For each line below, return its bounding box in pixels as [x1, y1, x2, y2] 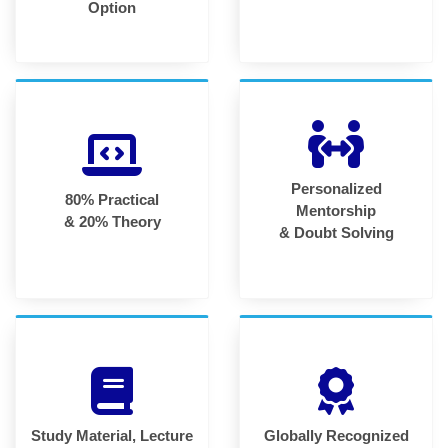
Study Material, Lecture [31, 426, 193, 444]
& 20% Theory [63, 212, 161, 230]
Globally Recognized [263, 426, 409, 444]
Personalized [290, 179, 382, 197]
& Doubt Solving [278, 223, 394, 241]
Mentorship [296, 201, 376, 219]
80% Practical [65, 190, 159, 208]
